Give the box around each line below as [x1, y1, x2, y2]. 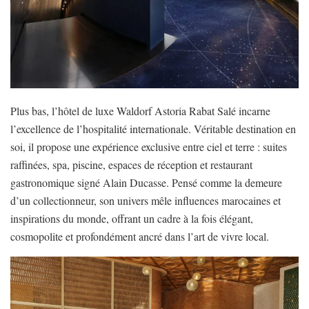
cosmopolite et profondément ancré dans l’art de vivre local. [10, 228, 269, 243]
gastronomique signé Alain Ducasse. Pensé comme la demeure [10, 175, 282, 190]
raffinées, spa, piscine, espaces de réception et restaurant [10, 157, 252, 172]
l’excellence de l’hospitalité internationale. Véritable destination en [10, 121, 296, 136]
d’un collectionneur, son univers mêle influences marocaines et [10, 192, 281, 208]
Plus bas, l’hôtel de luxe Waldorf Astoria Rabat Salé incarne [10, 103, 270, 118]
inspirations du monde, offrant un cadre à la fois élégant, [10, 210, 253, 226]
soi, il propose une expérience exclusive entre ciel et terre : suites [10, 139, 287, 154]
